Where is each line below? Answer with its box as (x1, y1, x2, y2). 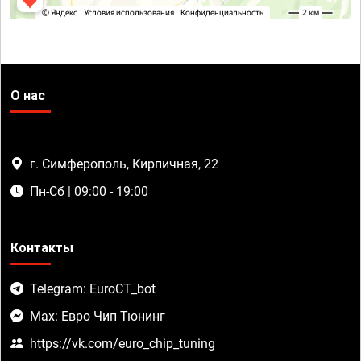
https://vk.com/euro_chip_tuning (30, 335, 215, 351)
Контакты (10, 239, 73, 255)
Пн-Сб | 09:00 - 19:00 (30, 183, 148, 199)
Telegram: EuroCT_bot (30, 280, 156, 297)
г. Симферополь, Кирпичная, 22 (30, 156, 218, 172)
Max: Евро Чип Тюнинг (30, 308, 165, 324)
